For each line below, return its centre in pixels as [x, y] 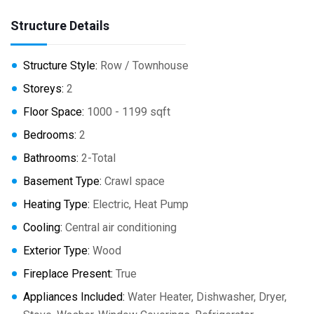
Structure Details [60, 26]
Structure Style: [60, 66]
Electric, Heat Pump [139, 204]
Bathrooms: [51, 158]
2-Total [97, 158]
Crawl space [133, 181]
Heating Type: [56, 204]
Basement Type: [62, 181]
